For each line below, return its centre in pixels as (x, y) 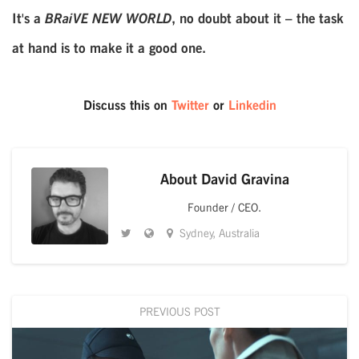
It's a (28, 18)
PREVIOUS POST (179, 311)
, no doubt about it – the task (258, 18)
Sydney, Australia (220, 233)
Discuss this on (127, 105)
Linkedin (252, 105)
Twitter (190, 105)
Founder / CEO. (224, 207)
